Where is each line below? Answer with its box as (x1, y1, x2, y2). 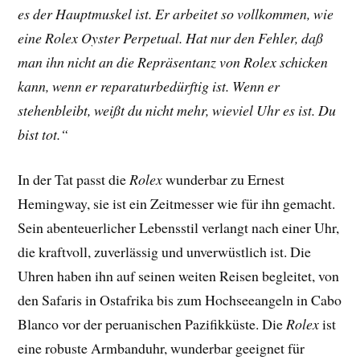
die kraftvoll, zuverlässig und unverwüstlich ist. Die (18, 242, 312, 262)
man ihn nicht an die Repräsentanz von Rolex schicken (18, 51, 329, 72)
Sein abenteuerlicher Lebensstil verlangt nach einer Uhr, (18, 218, 340, 238)
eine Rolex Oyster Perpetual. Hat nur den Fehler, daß (18, 27, 324, 47)
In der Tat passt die (18, 170, 130, 190)
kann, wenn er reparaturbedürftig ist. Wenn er (18, 76, 280, 96)
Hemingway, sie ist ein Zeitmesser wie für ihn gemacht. (18, 194, 336, 214)
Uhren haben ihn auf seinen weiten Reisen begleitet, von (18, 266, 340, 286)
